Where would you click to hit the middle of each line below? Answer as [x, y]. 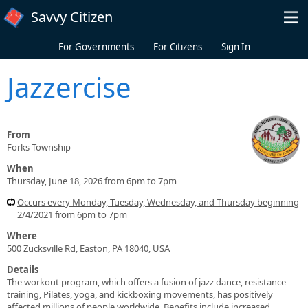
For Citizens [177, 47]
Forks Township [39, 147]
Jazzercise [69, 87]
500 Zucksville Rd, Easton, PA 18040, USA [88, 248]
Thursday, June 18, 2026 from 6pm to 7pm [92, 180]
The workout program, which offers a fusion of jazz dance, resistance [146, 282]
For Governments [96, 47]
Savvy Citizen [72, 17]
